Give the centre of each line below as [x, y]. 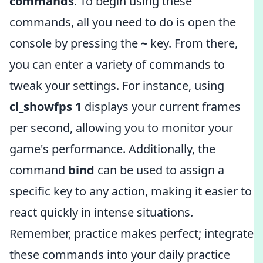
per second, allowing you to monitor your [121, 128]
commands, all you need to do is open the [123, 22]
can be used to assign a [159, 170]
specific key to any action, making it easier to [131, 191]
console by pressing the [75, 43]
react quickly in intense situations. [101, 212]
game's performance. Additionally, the [112, 149]
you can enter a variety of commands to [117, 64]
